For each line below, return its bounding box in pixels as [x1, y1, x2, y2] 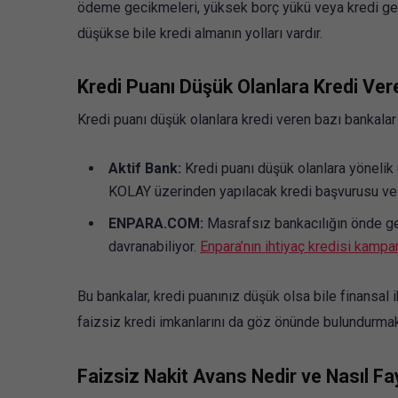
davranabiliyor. [108, 238, 200, 256]
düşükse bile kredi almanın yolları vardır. [77, 24, 322, 42]
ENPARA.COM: [108, 215, 207, 233]
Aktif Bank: [108, 160, 181, 178]
